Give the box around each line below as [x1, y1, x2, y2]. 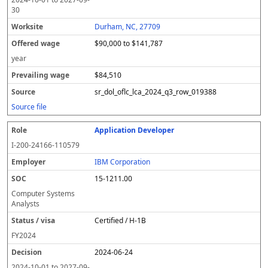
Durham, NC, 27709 [95, 22, 161, 32]
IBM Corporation [95, 157, 151, 167]
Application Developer [95, 125, 175, 135]
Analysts [11, 199, 39, 209]
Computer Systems [11, 188, 75, 199]
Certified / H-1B [95, 215, 147, 226]
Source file [11, 102, 47, 112]
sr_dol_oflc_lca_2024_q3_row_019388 [95, 87, 217, 97]
